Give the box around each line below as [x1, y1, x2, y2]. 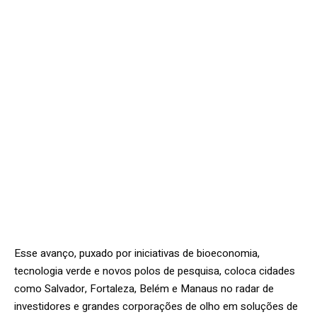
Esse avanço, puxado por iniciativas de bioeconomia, [14, 245, 260, 261]
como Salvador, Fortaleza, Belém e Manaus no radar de [14, 280, 274, 296]
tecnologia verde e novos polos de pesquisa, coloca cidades [14, 263, 295, 279]
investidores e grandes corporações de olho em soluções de [14, 298, 298, 314]
